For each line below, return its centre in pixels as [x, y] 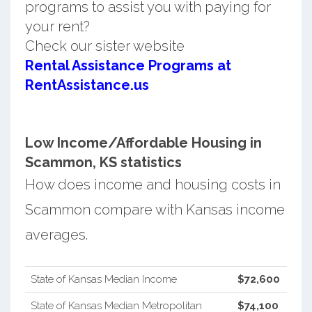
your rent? [57, 26]
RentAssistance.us [87, 85]
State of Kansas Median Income [103, 279]
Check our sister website [104, 46]
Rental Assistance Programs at [128, 65]
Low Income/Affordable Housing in [143, 142]
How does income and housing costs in [153, 184]
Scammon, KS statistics [103, 162]
